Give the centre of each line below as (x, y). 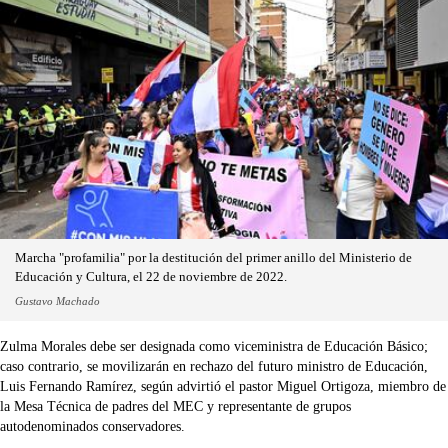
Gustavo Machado (57, 301)
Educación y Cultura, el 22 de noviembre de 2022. (151, 277)
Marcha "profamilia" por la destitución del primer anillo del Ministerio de (213, 258)
